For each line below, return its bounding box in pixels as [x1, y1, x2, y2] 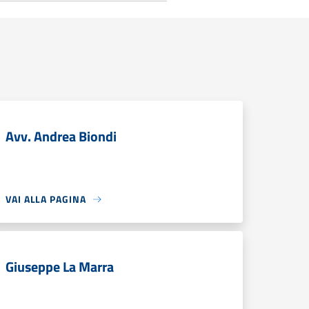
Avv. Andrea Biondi [6, 126, 117, 147]
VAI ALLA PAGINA [6, 192, 86, 206]
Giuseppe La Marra [6, 256, 114, 277]
